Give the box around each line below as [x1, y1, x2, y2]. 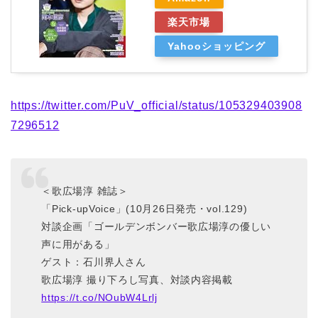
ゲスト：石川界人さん [41, 256, 146, 268]
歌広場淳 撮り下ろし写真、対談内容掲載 [41, 274, 233, 286]
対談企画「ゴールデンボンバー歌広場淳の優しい [41, 221, 272, 233]
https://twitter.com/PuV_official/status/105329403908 [11, 99, 302, 111]
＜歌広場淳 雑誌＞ [41, 185, 128, 197]
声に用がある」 [41, 238, 115, 251]
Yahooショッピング [168, 40, 265, 52]
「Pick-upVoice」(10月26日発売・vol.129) [41, 203, 248, 215]
